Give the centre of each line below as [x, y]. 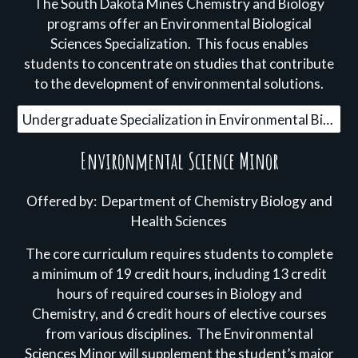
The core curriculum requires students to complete [179, 254]
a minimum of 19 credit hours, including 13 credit [179, 274]
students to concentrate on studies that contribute [179, 64]
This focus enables [251, 44]
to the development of [103, 84]
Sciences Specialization [119, 44]
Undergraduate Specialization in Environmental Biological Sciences [328, 119]
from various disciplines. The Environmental [179, 334]
